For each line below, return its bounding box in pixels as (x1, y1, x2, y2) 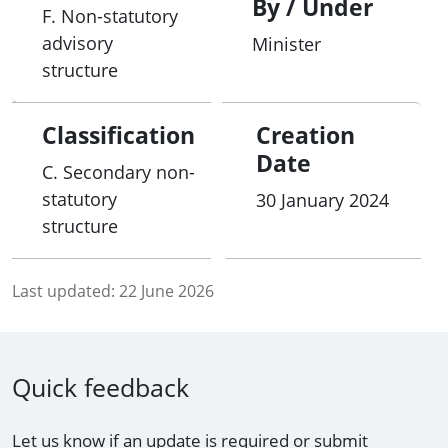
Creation (256, 118, 355, 151)
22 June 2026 (119, 279, 214, 302)
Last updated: (12, 279, 115, 302)
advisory (42, 30, 113, 55)
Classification (42, 118, 195, 151)
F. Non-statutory (42, 3, 178, 28)
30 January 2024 (256, 187, 389, 212)
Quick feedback (12, 369, 189, 404)
